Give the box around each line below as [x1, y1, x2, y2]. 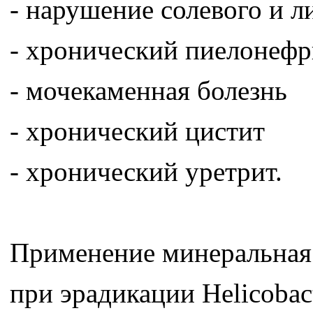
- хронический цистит [10, 116, 265, 147]
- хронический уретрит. [10, 156, 282, 187]
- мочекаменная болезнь [10, 75, 287, 106]
